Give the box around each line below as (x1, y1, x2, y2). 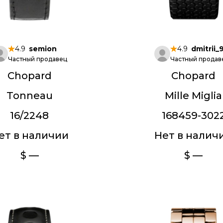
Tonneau (6, 90, 53, 102)
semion (28, 44, 57, 53)
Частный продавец (7, 55, 67, 63)
